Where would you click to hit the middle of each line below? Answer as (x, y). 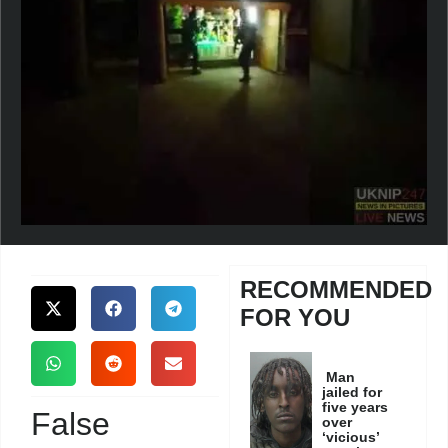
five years (355, 407)
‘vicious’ (351, 437)
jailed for (352, 392)
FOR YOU (295, 318)
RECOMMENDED (336, 290)
